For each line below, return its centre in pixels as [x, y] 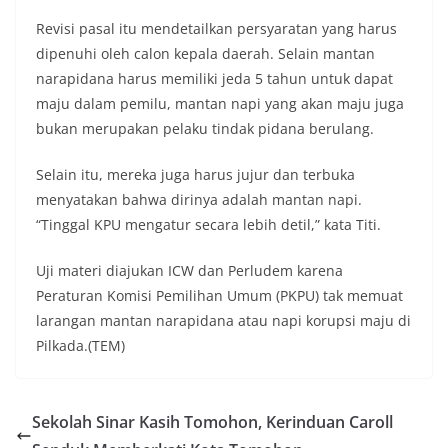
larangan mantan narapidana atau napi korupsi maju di [223, 321]
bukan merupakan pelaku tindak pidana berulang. [205, 129]
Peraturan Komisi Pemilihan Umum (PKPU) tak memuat [219, 296]
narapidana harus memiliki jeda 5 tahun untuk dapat [214, 79]
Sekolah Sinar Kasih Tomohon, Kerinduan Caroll [212, 422]
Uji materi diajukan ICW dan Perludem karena [189, 271]
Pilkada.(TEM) [80, 346]
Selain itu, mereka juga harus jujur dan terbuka [195, 175]
